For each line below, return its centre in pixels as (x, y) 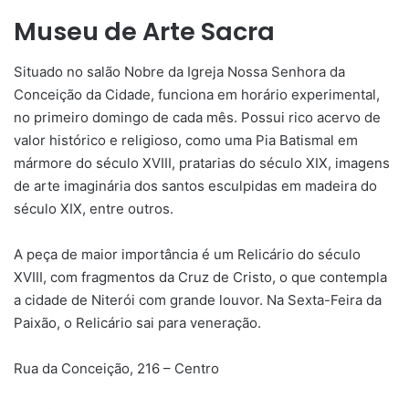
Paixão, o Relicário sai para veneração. (137, 323)
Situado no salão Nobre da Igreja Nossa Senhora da (179, 72)
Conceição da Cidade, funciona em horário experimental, (197, 95)
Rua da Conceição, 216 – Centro (116, 369)
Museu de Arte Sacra (144, 31)
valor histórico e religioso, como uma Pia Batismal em (186, 141)
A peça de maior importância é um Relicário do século (187, 255)
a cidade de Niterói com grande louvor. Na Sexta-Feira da (198, 300)
